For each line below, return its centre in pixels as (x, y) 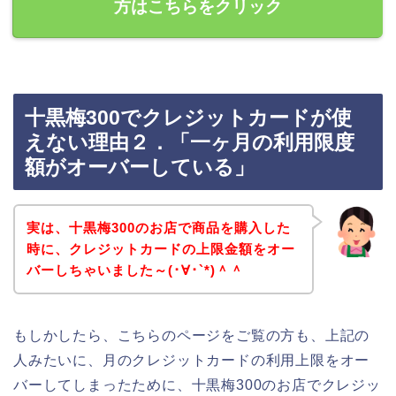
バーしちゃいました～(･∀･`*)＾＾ (135, 270)
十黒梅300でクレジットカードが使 (188, 118)
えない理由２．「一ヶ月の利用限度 (190, 143)
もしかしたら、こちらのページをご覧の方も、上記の (192, 335)
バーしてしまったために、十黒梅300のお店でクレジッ (197, 385)
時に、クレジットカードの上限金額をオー (160, 248)
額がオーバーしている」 (140, 168)
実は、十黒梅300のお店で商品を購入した (158, 227)
